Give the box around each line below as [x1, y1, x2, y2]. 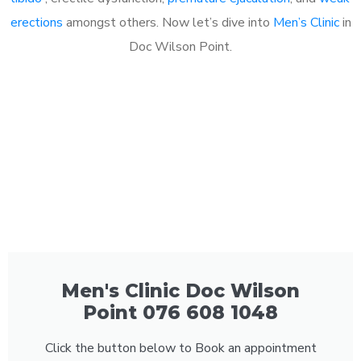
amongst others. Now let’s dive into [62, 13, 273, 31]
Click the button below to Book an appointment [44, 338, 317, 357]
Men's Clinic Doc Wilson [61, 279, 300, 302]
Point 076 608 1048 [83, 301, 278, 324]
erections [10, 13, 63, 31]
